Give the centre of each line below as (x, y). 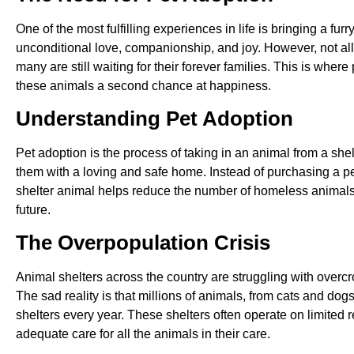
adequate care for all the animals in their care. (143, 334)
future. (33, 210)
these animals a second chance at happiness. (143, 85)
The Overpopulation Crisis (143, 243)
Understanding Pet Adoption (154, 119)
